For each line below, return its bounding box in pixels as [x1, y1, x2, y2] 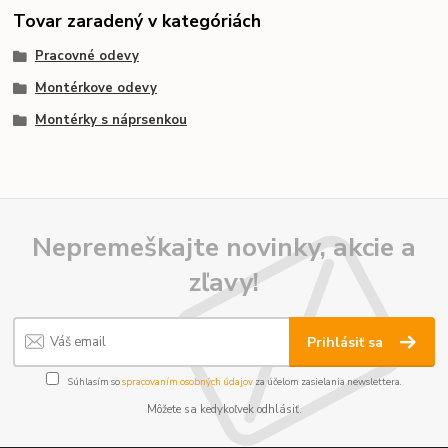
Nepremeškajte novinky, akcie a [32, 228, 416, 265]
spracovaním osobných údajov [122, 374, 253, 388]
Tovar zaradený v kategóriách [13, 8, 262, 33]
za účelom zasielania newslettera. [253, 374, 402, 388]
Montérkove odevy [34, 78, 157, 97]
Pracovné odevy [34, 47, 139, 65]
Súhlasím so [66, 374, 122, 388]
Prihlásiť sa [307, 333, 388, 353]
